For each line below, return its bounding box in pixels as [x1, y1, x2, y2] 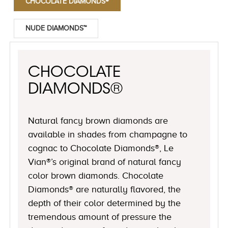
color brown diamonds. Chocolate [28, 170, 164, 181]
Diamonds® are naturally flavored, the [28, 184, 181, 194]
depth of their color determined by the [28, 197, 181, 208]
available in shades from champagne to [28, 129, 188, 139]
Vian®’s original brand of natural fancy [28, 156, 182, 167]
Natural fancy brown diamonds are [28, 115, 168, 126]
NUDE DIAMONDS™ [25, 24, 87, 32]
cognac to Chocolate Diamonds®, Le [28, 142, 174, 153]
